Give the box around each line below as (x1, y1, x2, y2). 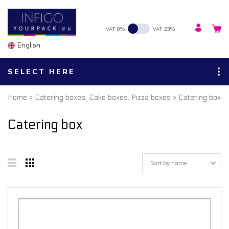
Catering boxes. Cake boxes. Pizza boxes (35, 93, 171, 102)
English (17, 41, 41, 50)
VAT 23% (153, 25, 175, 32)
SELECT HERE (8, 66, 75, 76)
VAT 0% (106, 25, 125, 32)
